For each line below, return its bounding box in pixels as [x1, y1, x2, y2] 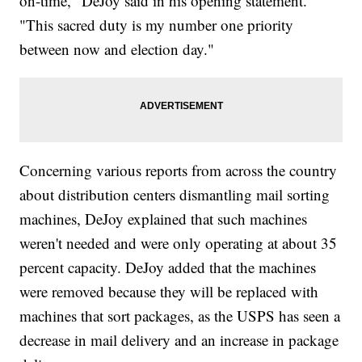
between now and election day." [19, 39, 215, 60]
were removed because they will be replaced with [19, 281, 319, 302]
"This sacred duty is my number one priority [19, 15, 294, 36]
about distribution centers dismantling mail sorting [19, 184, 330, 205]
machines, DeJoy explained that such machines [19, 208, 308, 229]
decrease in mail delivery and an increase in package [19, 330, 339, 351]
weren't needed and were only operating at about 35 [19, 233, 338, 254]
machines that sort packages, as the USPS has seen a [19, 305, 341, 326]
